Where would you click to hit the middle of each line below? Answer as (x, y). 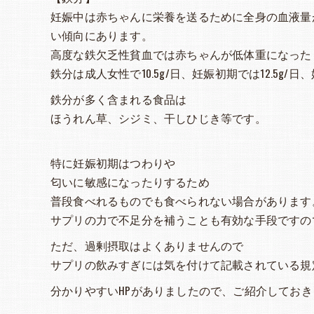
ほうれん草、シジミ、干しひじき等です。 (158, 118)
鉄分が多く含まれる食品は (119, 99)
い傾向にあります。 (102, 35)
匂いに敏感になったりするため (130, 182)
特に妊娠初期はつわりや (113, 163)
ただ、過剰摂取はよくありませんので (147, 246)
